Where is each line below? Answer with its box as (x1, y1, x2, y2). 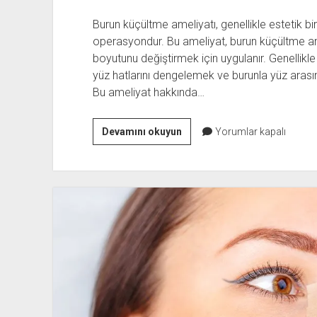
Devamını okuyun (101, 125, 182, 137)
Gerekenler (180, 209, 234, 221)
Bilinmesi (180, 192, 225, 204)
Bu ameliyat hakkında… (92, 85, 204, 99)
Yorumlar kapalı (212, 125, 286, 137)
